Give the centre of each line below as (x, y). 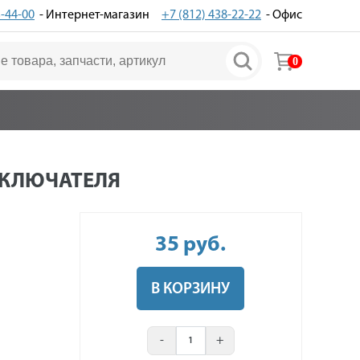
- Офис (282, 15)
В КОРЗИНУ (191, 289)
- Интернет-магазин (92, 15)
